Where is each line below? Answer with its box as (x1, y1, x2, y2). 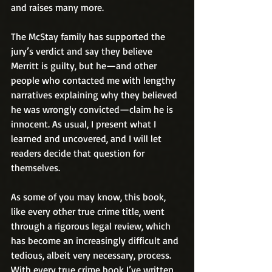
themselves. (11, 161, 60, 174)
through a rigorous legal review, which (11, 220, 173, 232)
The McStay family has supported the (11, 30, 168, 42)
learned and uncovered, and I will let (11, 132, 164, 144)
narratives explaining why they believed (11, 89, 180, 101)
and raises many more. (11, 1, 104, 13)
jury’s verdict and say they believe (11, 45, 155, 57)
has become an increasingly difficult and (11, 234, 181, 246)
